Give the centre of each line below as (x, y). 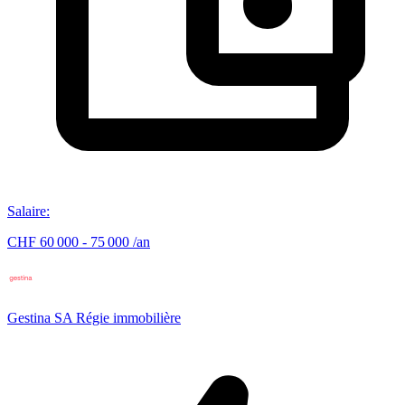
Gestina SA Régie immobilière (94, 317)
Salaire (27, 211)
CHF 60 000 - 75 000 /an (79, 241)
